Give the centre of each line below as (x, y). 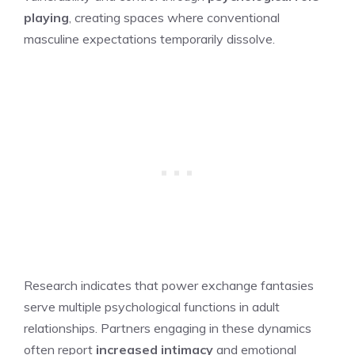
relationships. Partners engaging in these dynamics (168, 328)
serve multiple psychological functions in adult (152, 306)
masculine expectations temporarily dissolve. (149, 38)
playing (46, 17)
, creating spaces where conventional (174, 17)
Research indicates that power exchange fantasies (169, 285)
